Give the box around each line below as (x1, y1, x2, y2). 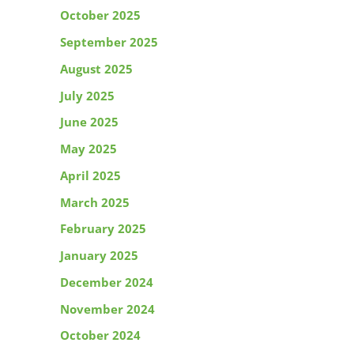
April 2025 (60, 167, 121, 183)
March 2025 (60, 194, 130, 210)
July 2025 (60, 87, 115, 104)
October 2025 (60, 7, 141, 24)
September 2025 (60, 34, 158, 51)
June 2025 (60, 114, 119, 130)
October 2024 (60, 327, 141, 344)
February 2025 (60, 220, 146, 237)
